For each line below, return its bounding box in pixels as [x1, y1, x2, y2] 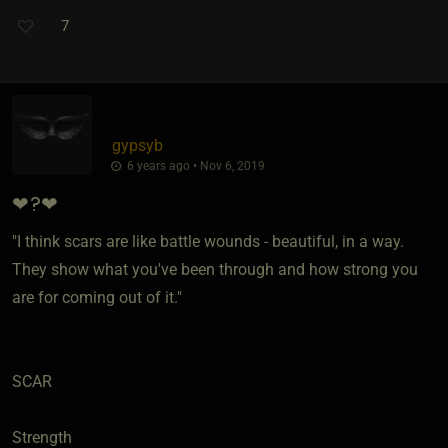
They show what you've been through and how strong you [12, 259, 418, 279]
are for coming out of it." [12, 287, 182, 307]
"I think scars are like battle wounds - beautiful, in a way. [12, 231, 404, 251]
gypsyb [112, 135, 163, 155]
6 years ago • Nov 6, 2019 [123, 158, 265, 173]
